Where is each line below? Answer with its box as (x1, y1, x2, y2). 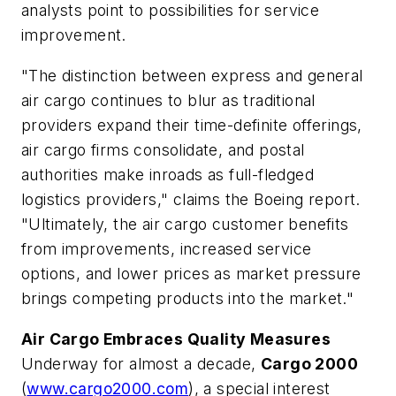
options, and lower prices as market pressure (21, 263, 362, 283)
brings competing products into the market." (21, 288, 354, 308)
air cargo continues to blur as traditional (21, 90, 316, 110)
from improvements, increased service (21, 239, 312, 258)
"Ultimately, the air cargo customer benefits (21, 214, 349, 233)
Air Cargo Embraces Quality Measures (21, 329, 331, 348)
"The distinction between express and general (21, 65, 363, 85)
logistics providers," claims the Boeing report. (21, 189, 361, 209)
